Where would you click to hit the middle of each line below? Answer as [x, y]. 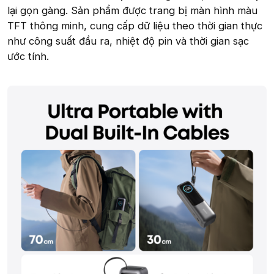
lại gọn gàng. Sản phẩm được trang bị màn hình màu [132, 10]
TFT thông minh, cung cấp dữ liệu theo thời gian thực [135, 25]
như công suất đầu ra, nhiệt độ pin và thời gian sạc [128, 41]
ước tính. [28, 56]
